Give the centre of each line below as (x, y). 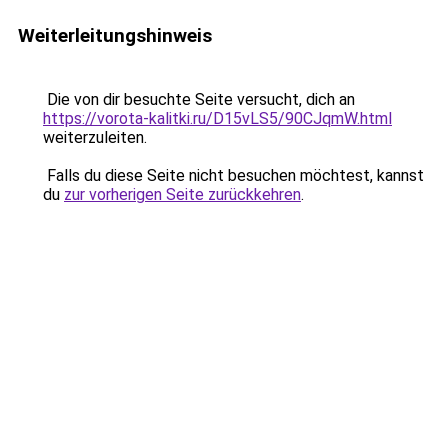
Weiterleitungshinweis (115, 35)
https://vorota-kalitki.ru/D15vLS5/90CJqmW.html (217, 118)
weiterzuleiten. (95, 137)
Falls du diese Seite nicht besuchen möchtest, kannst (233, 175)
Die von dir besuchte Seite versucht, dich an (199, 99)
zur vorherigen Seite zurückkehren (182, 194)
